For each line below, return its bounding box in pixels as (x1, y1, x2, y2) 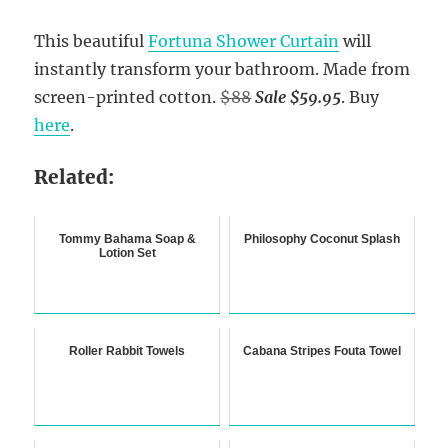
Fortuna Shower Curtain (148, 30, 340, 51)
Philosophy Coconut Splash (243, 231, 400, 246)
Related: (34, 164, 115, 189)
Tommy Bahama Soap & (58, 231, 196, 246)
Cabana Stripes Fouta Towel (242, 343, 401, 358)
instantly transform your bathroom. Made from (34, 58, 411, 79)
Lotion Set (98, 245, 156, 260)
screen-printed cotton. (34, 86, 221, 107)
